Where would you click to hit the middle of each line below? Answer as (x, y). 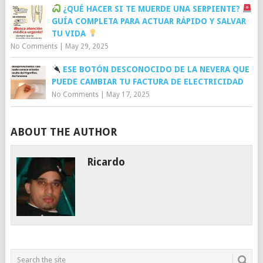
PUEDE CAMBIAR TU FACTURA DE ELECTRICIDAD (147, 81)
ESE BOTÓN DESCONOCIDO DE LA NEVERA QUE (155, 69)
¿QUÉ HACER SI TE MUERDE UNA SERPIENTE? (152, 9)
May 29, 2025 (87, 46)
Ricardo (106, 161)
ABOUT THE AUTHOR (63, 131)
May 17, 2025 (128, 94)
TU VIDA (70, 33)
